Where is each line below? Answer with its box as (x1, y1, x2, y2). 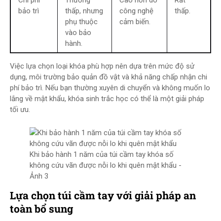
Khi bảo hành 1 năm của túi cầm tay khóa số (30, 150, 174, 159)
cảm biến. (119, 17, 150, 26)
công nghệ (119, 6, 153, 15)
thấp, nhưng (65, 6, 103, 15)
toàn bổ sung (10, 202, 73, 216)
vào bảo (65, 28, 91, 37)
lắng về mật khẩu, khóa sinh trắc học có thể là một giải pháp (10, 94, 204, 103)
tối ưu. (10, 105, 30, 114)
